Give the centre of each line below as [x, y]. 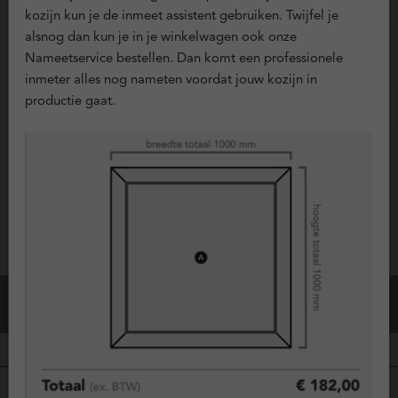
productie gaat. [71, 102]
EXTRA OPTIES [74, 65]
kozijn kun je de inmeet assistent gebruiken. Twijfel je [182, 17]
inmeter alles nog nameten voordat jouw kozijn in [171, 81]
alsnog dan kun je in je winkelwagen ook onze [161, 38]
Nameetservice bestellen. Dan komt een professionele [184, 60]
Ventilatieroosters [83, 111]
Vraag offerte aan [113, 188]
